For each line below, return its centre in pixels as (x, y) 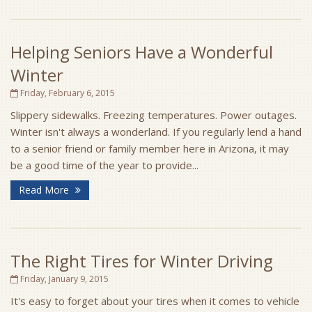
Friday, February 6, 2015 (67, 93)
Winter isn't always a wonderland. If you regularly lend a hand (156, 132)
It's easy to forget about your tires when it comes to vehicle (155, 301)
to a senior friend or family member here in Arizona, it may (150, 148)
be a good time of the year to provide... (104, 165)
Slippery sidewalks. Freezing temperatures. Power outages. (154, 115)
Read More (45, 190)
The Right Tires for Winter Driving (142, 261)
